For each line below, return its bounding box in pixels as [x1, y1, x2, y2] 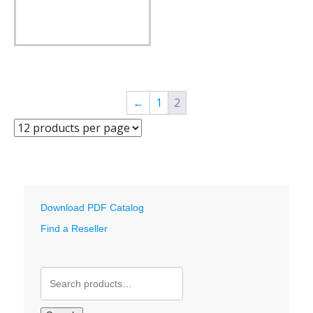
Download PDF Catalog [41, 202, 144, 214]
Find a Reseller [41, 223, 108, 235]
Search [40, 266, 71, 278]
